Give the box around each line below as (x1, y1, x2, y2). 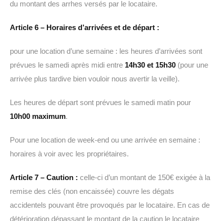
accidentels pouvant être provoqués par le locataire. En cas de (10, 201, 210, 209)
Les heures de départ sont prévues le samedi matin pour (10, 98, 191, 107)
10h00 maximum (10, 112, 66, 120)
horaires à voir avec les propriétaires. (10, 149, 129, 158)
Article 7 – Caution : (10, 173, 78, 182)
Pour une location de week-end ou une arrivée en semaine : (10, 136, 200, 144)
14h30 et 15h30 (125, 61, 176, 69)
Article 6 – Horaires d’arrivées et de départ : (10, 23, 159, 32)
